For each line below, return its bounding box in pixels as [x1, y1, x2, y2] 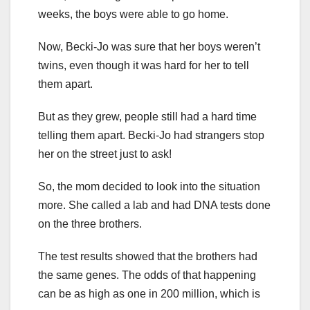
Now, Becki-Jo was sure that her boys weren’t [38, 40, 260, 53]
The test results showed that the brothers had [38, 250, 257, 262]
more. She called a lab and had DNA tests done [38, 199, 271, 211]
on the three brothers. [38, 217, 142, 230]
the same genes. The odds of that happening [38, 268, 256, 281]
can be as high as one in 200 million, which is [38, 287, 260, 300]
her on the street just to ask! [38, 147, 172, 160]
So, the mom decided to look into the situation [38, 180, 260, 192]
